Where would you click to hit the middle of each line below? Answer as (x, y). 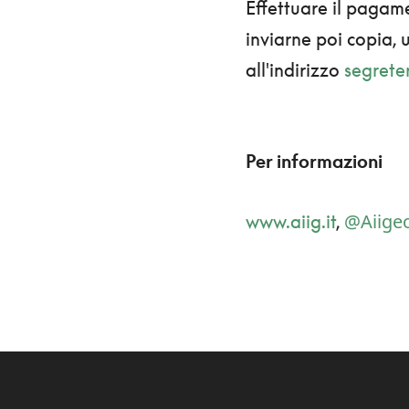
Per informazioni (314, 161)
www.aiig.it (290, 221)
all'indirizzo (294, 70)
